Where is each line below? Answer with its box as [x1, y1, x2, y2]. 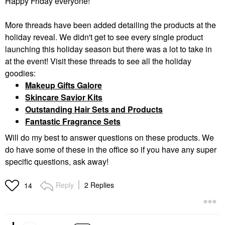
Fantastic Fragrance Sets [25, 115, 121, 127]
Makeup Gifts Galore [25, 79, 102, 91]
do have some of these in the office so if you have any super [5, 144, 216, 156]
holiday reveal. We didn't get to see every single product [5, 31, 203, 43]
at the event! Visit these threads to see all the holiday [5, 55, 191, 67]
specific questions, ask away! [5, 156, 110, 168]
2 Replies [84, 180, 114, 190]
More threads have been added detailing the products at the [5, 19, 216, 31]
